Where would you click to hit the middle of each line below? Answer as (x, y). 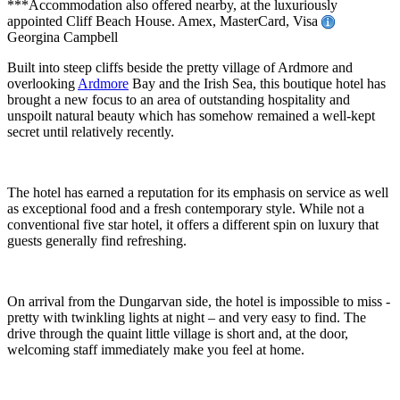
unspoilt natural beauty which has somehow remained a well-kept (191, 116)
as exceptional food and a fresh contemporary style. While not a (186, 209)
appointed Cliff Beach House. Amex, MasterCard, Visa (164, 21)
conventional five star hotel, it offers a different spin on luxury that (193, 225)
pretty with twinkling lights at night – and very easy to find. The (187, 318)
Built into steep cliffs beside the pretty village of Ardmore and (180, 68)
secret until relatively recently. (91, 132)
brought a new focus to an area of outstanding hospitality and (179, 100)
